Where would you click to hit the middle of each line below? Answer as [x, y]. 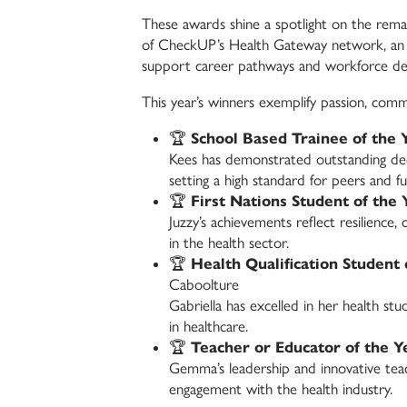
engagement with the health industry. [281, 389]
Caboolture [204, 285]
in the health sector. [229, 243]
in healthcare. [208, 327]
